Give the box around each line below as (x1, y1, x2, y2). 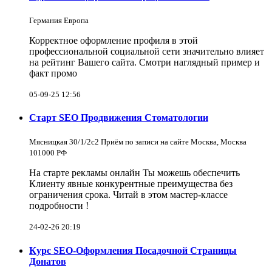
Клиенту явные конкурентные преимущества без (29, 178, 233, 189)
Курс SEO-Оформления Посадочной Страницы (29, 245, 237, 256)
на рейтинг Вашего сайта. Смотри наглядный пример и (29, 56, 260, 67)
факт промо (29, 67, 77, 78)
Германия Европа (29, 15, 89, 25)
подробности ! (29, 200, 89, 211)
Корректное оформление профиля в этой (29, 35, 198, 46)
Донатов (29, 256, 66, 267)
